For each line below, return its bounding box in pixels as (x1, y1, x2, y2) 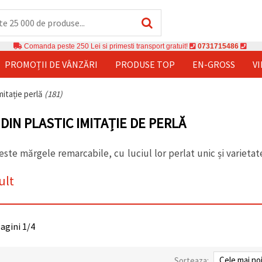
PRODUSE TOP (115, 58, 175, 70)
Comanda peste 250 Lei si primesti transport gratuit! (22, 42, 189, 50)
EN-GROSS (192, 58, 235, 70)
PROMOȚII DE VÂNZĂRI (5, 58, 98, 70)
